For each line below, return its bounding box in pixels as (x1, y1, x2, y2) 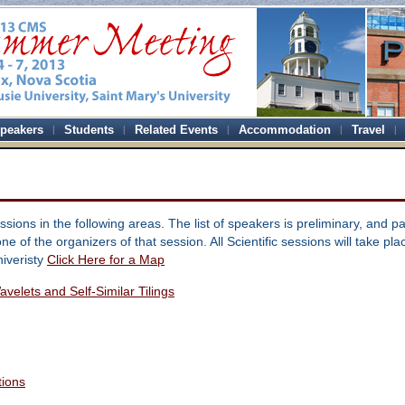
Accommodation (238, 123, 331, 137)
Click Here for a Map (46, 252, 165, 268)
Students (63, 123, 114, 137)
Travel (351, 123, 385, 137)
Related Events (134, 123, 218, 137)
